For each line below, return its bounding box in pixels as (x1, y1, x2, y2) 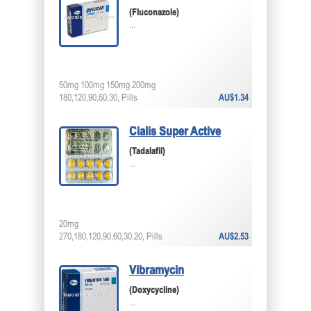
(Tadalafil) (129, 148, 165, 156)
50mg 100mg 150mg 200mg (59, 81, 155, 90)
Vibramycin (129, 265, 184, 277)
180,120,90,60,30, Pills (59, 94, 137, 103)
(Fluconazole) (129, 9, 179, 17)
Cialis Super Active (129, 126, 221, 138)
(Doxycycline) (129, 287, 179, 295)
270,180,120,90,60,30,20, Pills (59, 233, 162, 242)
